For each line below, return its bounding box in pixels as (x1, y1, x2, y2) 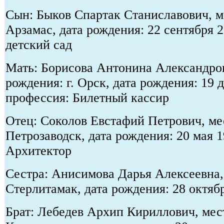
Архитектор (5, 143, 71, 158)
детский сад (5, 37, 72, 52)
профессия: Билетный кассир (5, 90, 169, 105)
